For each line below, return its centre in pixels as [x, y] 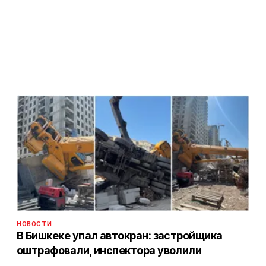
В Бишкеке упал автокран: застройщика [120, 236]
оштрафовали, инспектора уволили [109, 251]
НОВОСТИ [34, 224]
